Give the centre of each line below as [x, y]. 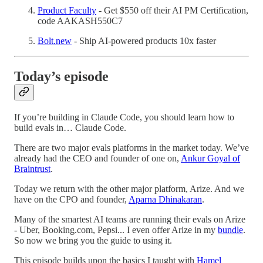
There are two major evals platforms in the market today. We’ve [131, 147]
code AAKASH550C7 [80, 21]
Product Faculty [67, 10]
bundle [230, 230]
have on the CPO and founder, [71, 199]
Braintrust [32, 168]
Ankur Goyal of [210, 158]
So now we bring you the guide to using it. [93, 240]
